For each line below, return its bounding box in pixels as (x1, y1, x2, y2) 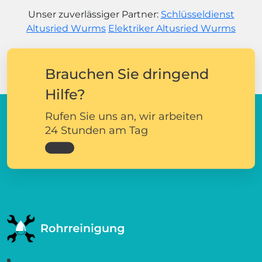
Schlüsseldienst (160, 8, 235, 20)
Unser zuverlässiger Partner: (27, 8, 161, 20)
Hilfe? (45, 85, 85, 103)
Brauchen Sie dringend (45, 65, 209, 82)
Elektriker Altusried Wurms (108, 22, 236, 34)
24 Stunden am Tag (45, 123, 148, 137)
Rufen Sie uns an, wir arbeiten (45, 109, 203, 123)
